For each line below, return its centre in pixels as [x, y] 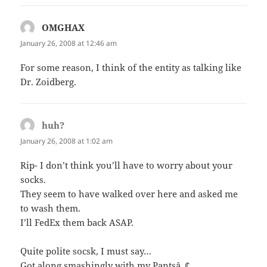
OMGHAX [63, 27]
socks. [33, 180]
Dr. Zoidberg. [49, 81]
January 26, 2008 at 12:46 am [69, 43]
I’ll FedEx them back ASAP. [77, 223]
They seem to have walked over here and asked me [129, 194]
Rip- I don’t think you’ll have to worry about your [127, 165]
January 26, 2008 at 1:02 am [67, 141]
